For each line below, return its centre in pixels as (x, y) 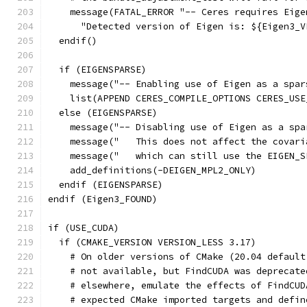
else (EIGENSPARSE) (103, 113)
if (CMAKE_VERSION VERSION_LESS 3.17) (152, 242)
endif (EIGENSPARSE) (106, 185)
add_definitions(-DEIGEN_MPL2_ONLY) (152, 170)
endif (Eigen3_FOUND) (103, 199)
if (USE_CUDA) (84, 228)
